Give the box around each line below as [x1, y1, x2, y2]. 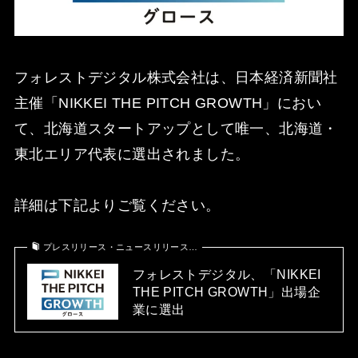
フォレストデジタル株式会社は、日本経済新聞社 [14, 69, 338, 86]
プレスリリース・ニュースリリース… [42, 241, 198, 252]
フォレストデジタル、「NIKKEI [132, 266, 321, 281]
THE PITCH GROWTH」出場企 [132, 284, 320, 299]
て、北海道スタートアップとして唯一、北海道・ [14, 120, 338, 137]
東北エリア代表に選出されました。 [14, 145, 250, 162]
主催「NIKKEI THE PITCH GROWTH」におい [14, 94, 322, 111]
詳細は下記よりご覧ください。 [14, 197, 221, 213]
